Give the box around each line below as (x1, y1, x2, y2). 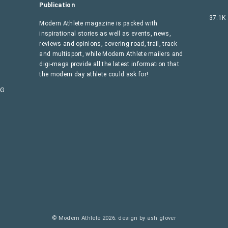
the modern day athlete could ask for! (39, 71, 149, 78)
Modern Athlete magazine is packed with (39, 20, 158, 27)
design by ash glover (118, 215, 176, 222)
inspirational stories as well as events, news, (39, 30, 172, 38)
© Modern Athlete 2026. (52, 215, 119, 222)
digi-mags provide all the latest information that (39, 61, 180, 68)
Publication (39, 2, 75, 9)
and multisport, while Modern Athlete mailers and (39, 50, 183, 58)
